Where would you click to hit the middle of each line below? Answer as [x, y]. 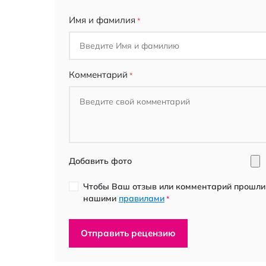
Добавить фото [100, 161]
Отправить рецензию [128, 233]
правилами [142, 198]
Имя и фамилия [102, 20]
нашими [101, 198]
